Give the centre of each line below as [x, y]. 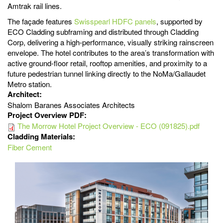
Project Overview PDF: [48, 115]
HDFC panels [134, 21]
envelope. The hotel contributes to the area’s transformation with [111, 53]
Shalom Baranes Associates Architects [71, 105]
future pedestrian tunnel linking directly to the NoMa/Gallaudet [107, 74]
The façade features [41, 21]
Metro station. [30, 84]
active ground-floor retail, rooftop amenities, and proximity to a [107, 63]
